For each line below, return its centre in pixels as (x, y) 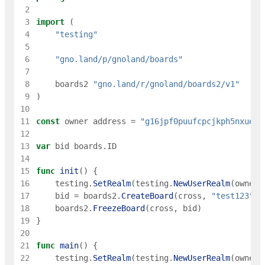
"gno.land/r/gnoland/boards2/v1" (166, 84)
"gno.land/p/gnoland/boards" (119, 59)
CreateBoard (147, 196)
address (109, 122)
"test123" (232, 196)
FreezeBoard (119, 209)
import (50, 22)
